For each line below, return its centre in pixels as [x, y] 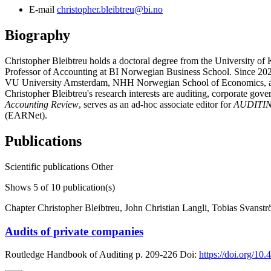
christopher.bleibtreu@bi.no [110, 10]
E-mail [42, 10]
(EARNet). [26, 115]
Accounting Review [42, 104]
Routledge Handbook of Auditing [69, 255]
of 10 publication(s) [77, 187]
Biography [38, 35]
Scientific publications [48, 166]
